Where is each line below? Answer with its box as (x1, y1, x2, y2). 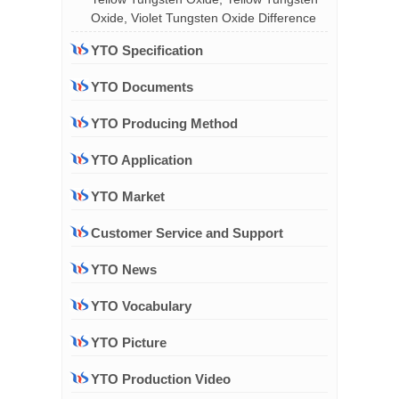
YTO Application (91, 152, 192, 167)
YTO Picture (91, 335, 167, 350)
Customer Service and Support (91, 225, 283, 240)
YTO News (91, 262, 157, 277)
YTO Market (91, 189, 165, 204)
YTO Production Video (91, 371, 231, 387)
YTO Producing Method (91, 116, 238, 131)
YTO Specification (91, 43, 203, 58)
